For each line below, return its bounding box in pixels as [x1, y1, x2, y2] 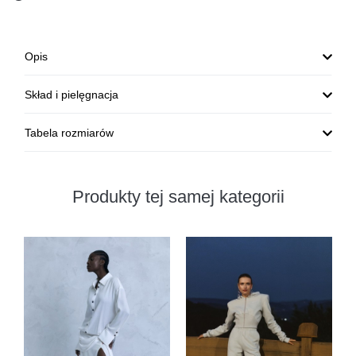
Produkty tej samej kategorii [72, 187, 284, 207]
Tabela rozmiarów [25, 126, 114, 139]
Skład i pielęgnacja [25, 88, 118, 101]
